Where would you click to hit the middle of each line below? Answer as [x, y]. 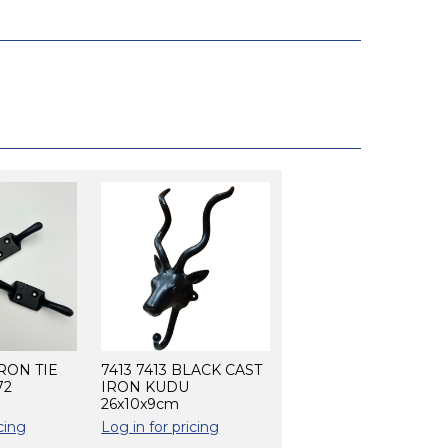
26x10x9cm [140, 403]
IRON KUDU [145, 386]
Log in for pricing [160, 426]
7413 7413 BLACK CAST [182, 369]
